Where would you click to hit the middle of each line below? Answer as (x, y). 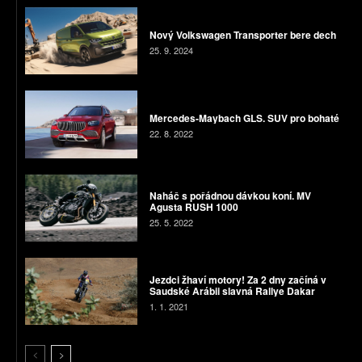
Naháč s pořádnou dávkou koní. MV (230, 196)
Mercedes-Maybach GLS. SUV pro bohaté (244, 118)
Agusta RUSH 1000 (194, 207)
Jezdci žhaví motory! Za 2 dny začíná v (238, 279)
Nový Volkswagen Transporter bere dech (244, 34)
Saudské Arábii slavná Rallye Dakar (232, 290)
